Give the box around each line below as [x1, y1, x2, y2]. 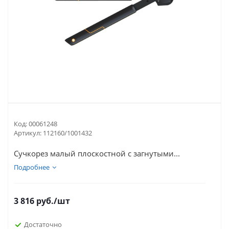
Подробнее [14, 163, 50, 172]
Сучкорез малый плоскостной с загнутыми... [14, 148, 180, 158]
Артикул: [14, 128, 41, 138]
